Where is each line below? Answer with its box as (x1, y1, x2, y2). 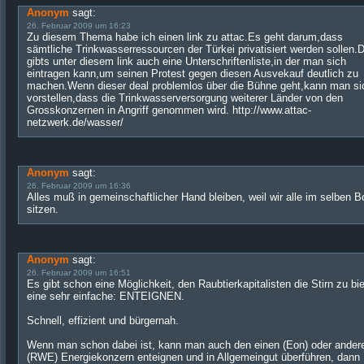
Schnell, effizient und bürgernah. (27, 314, 179, 327)
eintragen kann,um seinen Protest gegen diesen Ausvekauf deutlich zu (27, 67, 358, 80)
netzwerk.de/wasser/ (27, 116, 123, 128)
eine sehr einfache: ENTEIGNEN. (27, 290, 184, 302)
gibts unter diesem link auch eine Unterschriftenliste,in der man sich (27, 55, 346, 67)
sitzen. (27, 203, 58, 215)
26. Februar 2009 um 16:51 (27, 268, 131, 277)
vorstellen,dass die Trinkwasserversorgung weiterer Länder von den (27, 92, 343, 104)
